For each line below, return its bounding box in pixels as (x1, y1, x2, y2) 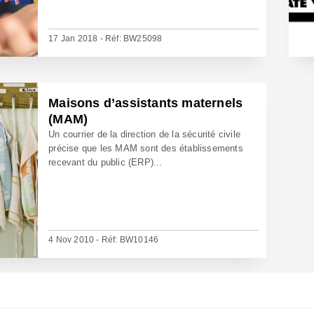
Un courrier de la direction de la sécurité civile (48, 129, 241, 139)
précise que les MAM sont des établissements (48, 143, 243, 153)
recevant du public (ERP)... (48, 157, 163, 168)
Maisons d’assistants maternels (48, 96, 243, 110)
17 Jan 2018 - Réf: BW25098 (48, 34, 163, 43)
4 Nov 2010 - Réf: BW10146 (48, 235, 159, 245)
